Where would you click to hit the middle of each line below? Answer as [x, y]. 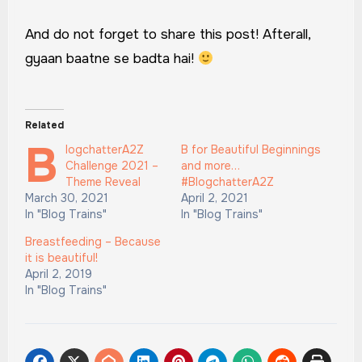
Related [44, 126]
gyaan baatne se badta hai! [111, 59]
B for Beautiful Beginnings [251, 150]
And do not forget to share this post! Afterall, [167, 35]
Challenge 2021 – [112, 166]
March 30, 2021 [66, 198]
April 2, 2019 [58, 274]
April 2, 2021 [215, 198]
